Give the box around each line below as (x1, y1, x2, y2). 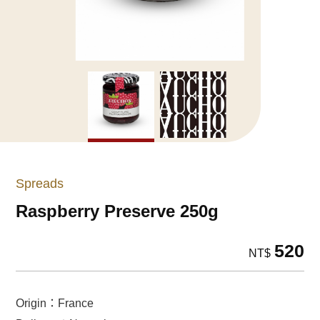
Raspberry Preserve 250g (16, 201, 219, 221)
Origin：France (16, 297, 94, 310)
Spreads (16, 176, 64, 191)
